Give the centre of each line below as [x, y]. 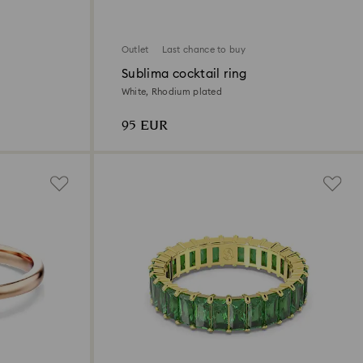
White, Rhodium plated [172, 92]
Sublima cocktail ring [184, 74]
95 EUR [144, 126]
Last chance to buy [203, 49]
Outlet [135, 49]
